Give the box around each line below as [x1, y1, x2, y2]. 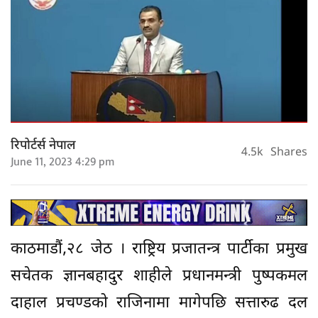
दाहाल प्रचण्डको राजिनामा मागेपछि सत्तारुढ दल [11, 293, 307, 314]
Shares [270, 146, 307, 161]
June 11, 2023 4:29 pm [11, 152, 114, 172]
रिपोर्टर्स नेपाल [11, 137, 76, 154]
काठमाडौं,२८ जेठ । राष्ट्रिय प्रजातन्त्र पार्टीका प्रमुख [11, 239, 307, 261]
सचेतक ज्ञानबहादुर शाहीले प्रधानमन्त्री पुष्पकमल [11, 266, 307, 287]
